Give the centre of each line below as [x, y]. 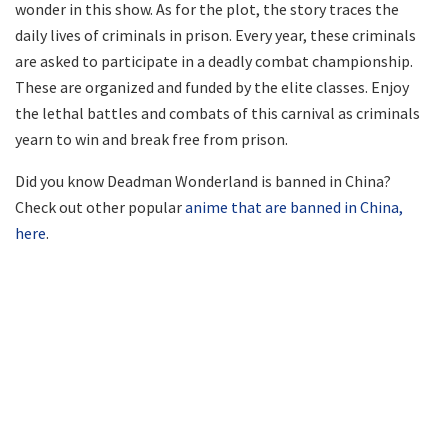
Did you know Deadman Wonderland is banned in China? [203, 180]
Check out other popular [100, 206]
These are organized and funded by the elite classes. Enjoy [212, 86]
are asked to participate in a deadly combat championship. [214, 60]
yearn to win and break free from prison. [151, 138]
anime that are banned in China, [294, 206]
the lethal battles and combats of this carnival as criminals [217, 112]
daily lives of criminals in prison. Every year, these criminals [215, 34]
